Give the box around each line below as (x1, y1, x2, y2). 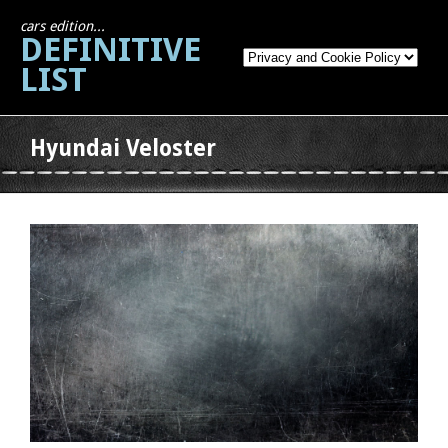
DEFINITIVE (20, 30, 201, 69)
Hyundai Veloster (30, 135, 216, 161)
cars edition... (20, 18, 105, 34)
